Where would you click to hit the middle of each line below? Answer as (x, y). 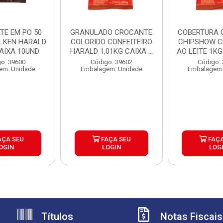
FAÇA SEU (115, 139)
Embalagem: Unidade (111, 69)
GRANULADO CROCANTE (111, 32)
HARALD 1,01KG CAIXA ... (111, 51)
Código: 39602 (111, 62)
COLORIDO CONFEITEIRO (111, 42)
